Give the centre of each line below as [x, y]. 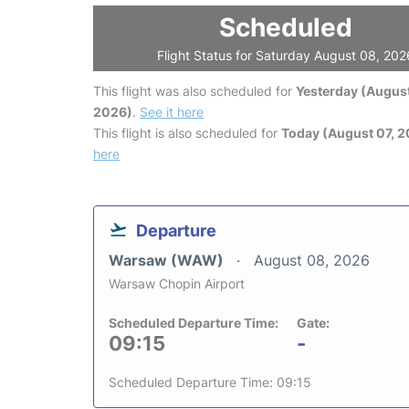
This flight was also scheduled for [194, 90]
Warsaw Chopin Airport [177, 283]
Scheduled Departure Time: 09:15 [210, 382]
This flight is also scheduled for [187, 132]
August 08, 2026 [312, 260]
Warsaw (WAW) [168, 260]
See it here [172, 111]
